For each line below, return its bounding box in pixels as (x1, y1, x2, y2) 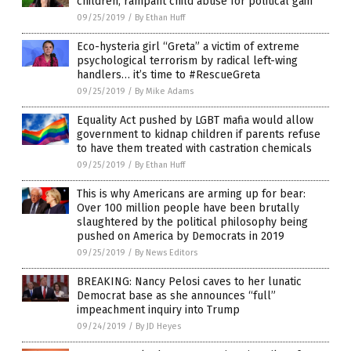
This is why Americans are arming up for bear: (77, 186, 306, 201)
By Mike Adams (135, 85, 194, 96)
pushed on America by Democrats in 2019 (77, 229, 284, 243)
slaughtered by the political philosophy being (77, 215, 308, 229)
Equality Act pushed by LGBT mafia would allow (77, 113, 313, 127)
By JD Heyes (136, 320, 181, 331)
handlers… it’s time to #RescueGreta (77, 67, 260, 81)
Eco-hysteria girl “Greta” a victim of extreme (77, 39, 299, 53)
